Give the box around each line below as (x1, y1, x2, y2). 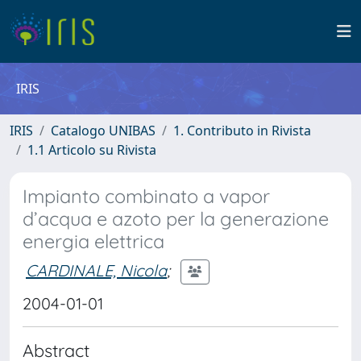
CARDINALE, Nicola (26, 259, 167, 280)
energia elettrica (23, 230, 164, 253)
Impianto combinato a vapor (23, 185, 270, 208)
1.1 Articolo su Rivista (27, 141, 156, 159)
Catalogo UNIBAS (51, 122, 156, 139)
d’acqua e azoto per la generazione (23, 207, 329, 230)
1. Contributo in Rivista (173, 122, 311, 139)
